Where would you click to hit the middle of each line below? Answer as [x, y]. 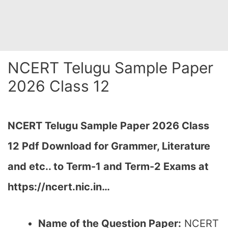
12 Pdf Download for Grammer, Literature [109, 146]
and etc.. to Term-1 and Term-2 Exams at [108, 166]
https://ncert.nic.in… [59, 187]
